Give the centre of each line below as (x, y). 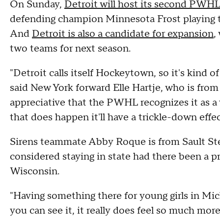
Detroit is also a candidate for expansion (123, 34)
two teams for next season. (70, 49)
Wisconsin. (35, 171)
